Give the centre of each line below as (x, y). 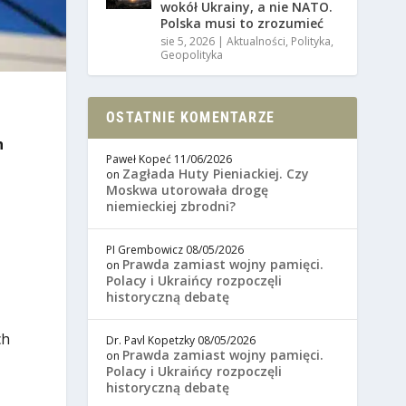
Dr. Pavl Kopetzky (151, 341)
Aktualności (256, 42)
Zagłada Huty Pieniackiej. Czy (216, 174)
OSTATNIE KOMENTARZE (190, 118)
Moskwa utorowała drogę (188, 190)
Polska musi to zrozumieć (242, 24)
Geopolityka (192, 55)
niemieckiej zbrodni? (171, 207)
